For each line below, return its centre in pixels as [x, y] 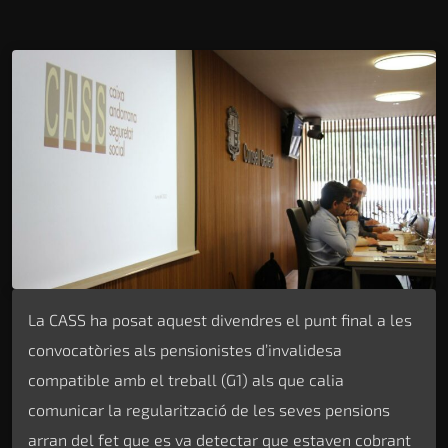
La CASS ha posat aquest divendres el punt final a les [220, 319]
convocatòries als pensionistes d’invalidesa [185, 349]
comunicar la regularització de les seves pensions [209, 409]
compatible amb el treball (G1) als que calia [186, 379]
